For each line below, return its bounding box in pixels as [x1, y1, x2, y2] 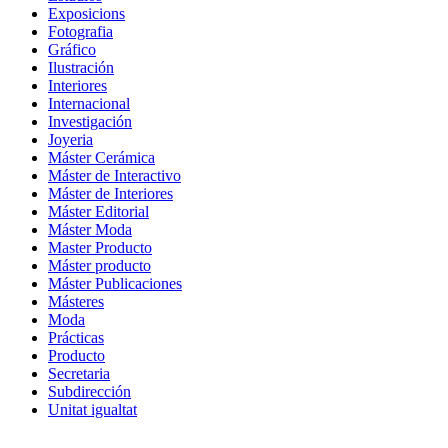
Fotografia [48, 23, 113, 41]
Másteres [48, 293, 104, 311]
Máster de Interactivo [48, 167, 181, 185]
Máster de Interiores [48, 185, 173, 203]
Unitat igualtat [48, 401, 137, 419]
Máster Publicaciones [48, 275, 182, 293]
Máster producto [48, 257, 151, 275]
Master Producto [48, 239, 152, 257]
